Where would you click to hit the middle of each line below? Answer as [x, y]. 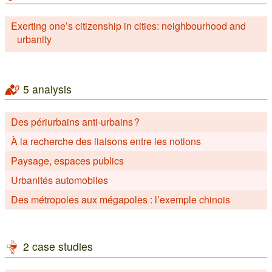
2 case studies [58, 246]
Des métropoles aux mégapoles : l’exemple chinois [121, 199]
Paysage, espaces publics [67, 161]
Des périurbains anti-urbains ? [75, 122]
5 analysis [47, 89]
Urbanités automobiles [59, 180]
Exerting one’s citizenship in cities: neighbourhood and [128, 26]
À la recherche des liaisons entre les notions [106, 141]
